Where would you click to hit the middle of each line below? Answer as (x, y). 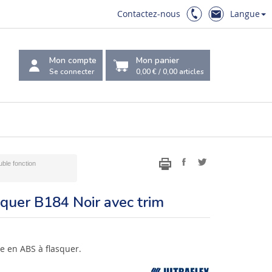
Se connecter (72, 71)
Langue (245, 14)
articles (191, 71)
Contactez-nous (149, 14)
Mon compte (73, 60)
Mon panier (158, 60)
